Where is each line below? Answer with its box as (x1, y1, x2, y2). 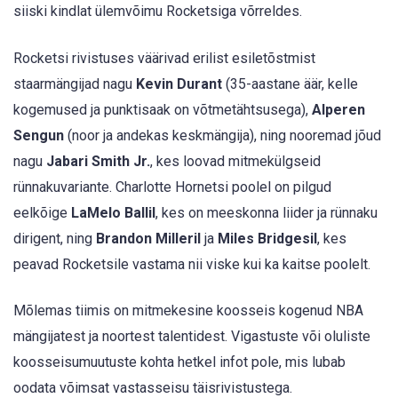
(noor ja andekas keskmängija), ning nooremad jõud (64, 126, 381, 144)
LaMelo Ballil (71, 203, 155, 221)
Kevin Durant (136, 75, 222, 92)
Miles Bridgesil (218, 229, 317, 247)
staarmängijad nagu (13, 75, 136, 92)
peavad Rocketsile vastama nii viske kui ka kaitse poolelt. (13, 255, 370, 273)
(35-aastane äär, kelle (222, 75, 358, 92)
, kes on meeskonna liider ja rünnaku (155, 203, 378, 221)
